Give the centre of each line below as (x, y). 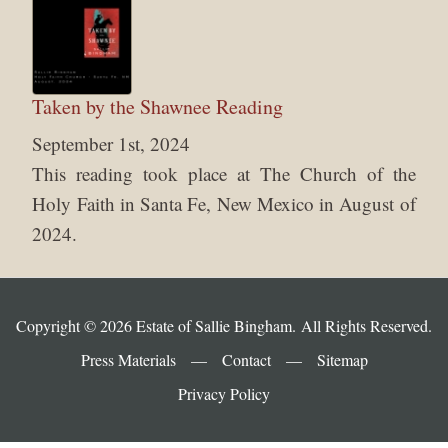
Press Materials (128, 359)
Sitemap (342, 359)
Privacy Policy (224, 393)
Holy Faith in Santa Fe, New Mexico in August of (224, 203)
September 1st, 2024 (111, 143)
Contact (246, 359)
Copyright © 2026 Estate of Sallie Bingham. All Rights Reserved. (224, 325)
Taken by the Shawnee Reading (158, 106)
